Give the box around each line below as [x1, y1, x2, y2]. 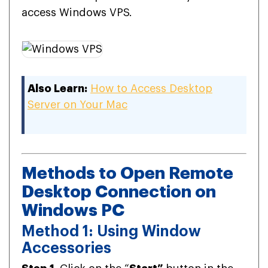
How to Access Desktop [90, 83, 212, 94]
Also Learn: [28, 83, 87, 94]
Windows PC [22, 202, 124, 219]
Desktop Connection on [22, 183, 216, 200]
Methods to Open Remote [22, 165, 233, 182]
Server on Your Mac [28, 99, 127, 110]
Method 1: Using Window [22, 223, 201, 239]
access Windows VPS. [22, 7, 132, 18]
